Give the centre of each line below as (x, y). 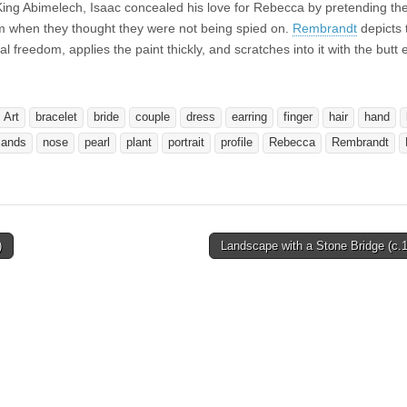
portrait (186, 142)
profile (237, 142)
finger (298, 117)
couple (153, 117)
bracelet (56, 117)
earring (249, 117)
